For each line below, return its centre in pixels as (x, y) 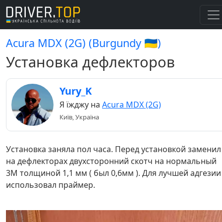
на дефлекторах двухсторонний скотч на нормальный (111, 161)
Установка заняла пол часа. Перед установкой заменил (113, 149)
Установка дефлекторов (90, 62)
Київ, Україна (79, 117)
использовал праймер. (51, 185)
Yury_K (76, 91)
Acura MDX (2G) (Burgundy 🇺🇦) (83, 43)
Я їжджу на (81, 105)
